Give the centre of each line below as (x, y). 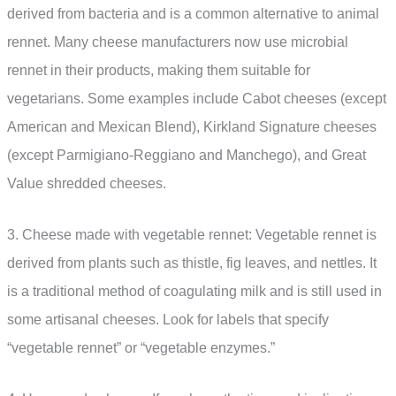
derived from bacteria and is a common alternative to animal (193, 14)
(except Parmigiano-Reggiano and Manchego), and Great (187, 156)
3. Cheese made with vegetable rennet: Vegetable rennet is (192, 234)
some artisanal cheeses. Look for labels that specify (168, 319)
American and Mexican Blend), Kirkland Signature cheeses (192, 127)
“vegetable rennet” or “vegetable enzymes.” (141, 347)
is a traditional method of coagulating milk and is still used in (194, 291)
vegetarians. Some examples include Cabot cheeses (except (197, 99)
